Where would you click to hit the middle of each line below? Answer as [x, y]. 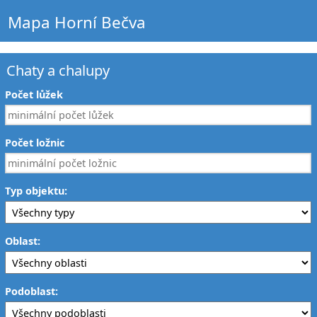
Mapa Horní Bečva [77, 22]
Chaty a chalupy [58, 70]
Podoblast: [32, 292]
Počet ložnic [35, 143]
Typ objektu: [36, 191]
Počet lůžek [34, 95]
